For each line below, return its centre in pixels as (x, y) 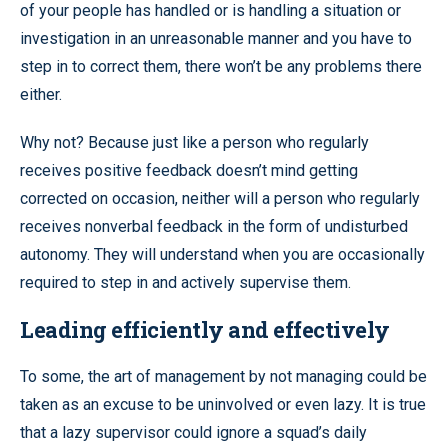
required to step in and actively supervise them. (185, 282)
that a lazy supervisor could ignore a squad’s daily (193, 432)
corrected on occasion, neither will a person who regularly (220, 198)
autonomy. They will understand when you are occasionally (222, 254)
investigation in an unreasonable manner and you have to (216, 38)
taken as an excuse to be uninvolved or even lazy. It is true (223, 404)
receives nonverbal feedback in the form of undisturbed (214, 226)
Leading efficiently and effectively (205, 329)
